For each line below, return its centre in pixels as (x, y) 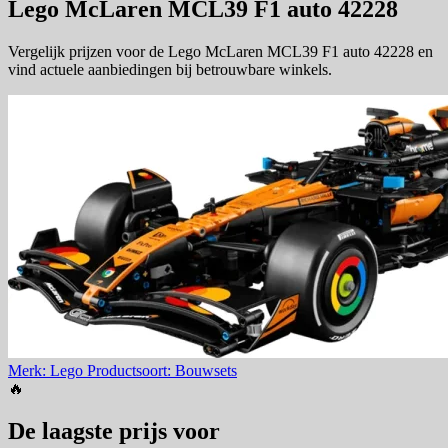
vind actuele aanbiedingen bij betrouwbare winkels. (170, 70)
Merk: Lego (47, 371)
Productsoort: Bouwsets (162, 371)
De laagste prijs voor (114, 431)
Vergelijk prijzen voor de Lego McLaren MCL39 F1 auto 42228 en (220, 52)
